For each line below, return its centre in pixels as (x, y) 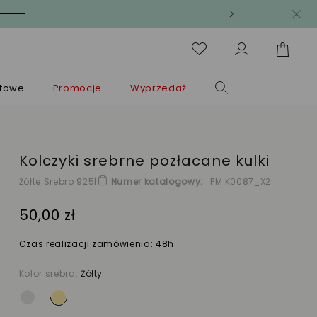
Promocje (77, 88)
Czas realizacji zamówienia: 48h (96, 244)
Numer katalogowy (156, 182)
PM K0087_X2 (241, 182)
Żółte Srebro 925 (57, 182)
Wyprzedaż (158, 88)
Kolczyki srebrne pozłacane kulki (144, 160)
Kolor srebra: (50, 274)
